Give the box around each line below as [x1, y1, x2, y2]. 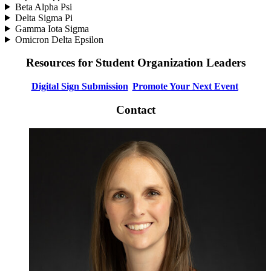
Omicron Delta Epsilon [15, 34, 103, 45]
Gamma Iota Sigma [15, 23, 89, 34]
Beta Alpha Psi [15, 1, 72, 12]
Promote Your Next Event [132, 81, 238, 92]
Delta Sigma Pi [15, 12, 73, 23]
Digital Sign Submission [31, 81, 128, 92]
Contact [116, 103, 155, 116]
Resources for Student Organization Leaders [25, 56, 246, 70]
